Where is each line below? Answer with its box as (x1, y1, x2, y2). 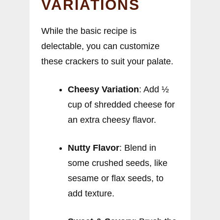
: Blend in (119, 143, 156, 153)
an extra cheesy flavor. (68, 115, 156, 125)
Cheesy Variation (68, 84, 139, 95)
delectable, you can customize (41, 41, 160, 52)
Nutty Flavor (68, 143, 119, 153)
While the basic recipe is (41, 26, 137, 36)
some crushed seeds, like (68, 158, 167, 168)
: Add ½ (139, 84, 169, 95)
